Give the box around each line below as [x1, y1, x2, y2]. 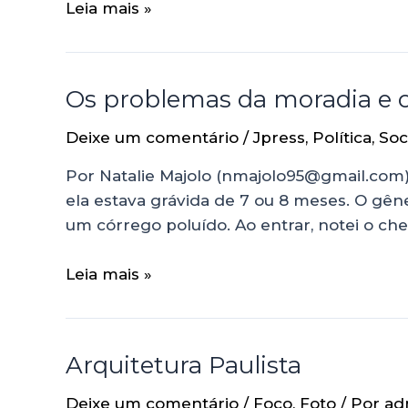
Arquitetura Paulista [66, 350, 301, 380]
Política [312, 127, 372, 147]
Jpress [253, 127, 305, 147]
